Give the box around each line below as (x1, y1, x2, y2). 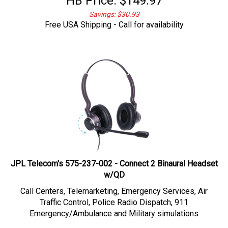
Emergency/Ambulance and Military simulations (30, 204, 198, 213)
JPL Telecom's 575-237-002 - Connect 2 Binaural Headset (10, 154, 218, 163)
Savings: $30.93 (89, 5, 139, 13)
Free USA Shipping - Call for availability (44, 15, 184, 24)
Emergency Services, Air (121, 181, 208, 191)
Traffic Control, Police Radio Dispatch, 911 (40, 192, 188, 202)
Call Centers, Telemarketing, (20, 181, 121, 191)
